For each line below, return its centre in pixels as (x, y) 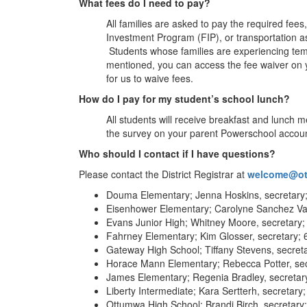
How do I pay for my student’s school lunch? (184, 99)
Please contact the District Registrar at (163, 174)
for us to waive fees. (150, 78)
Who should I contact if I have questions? (177, 153)
